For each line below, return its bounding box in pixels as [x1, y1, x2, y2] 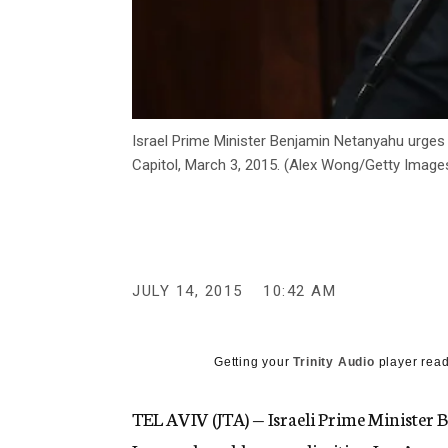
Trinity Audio [293, 355, 375, 370]
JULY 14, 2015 [132, 282, 243, 301]
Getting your [214, 355, 294, 370]
